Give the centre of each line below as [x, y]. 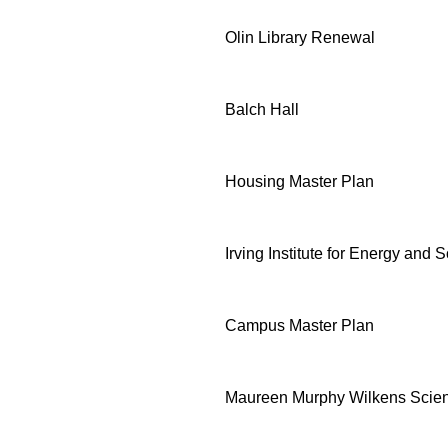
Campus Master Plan [299, 325]
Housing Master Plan [299, 181]
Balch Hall [262, 109]
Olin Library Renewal [300, 37]
